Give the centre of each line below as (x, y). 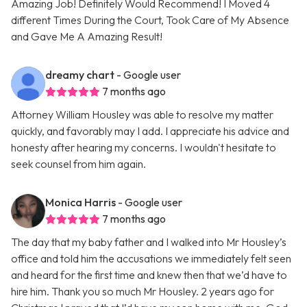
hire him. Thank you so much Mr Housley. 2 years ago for (143, 292)
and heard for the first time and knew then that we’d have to (149, 275)
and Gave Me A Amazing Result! (87, 37)
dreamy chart (80, 75)
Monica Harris (81, 202)
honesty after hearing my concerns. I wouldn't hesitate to (144, 148)
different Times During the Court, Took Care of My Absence (150, 20)
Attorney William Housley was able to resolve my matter (142, 115)
